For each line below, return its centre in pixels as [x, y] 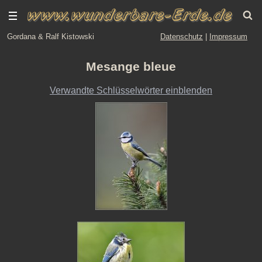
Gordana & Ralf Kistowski [51, 37]
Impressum [228, 37]
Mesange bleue [131, 67]
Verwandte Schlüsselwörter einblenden [131, 90]
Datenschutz [182, 37]
